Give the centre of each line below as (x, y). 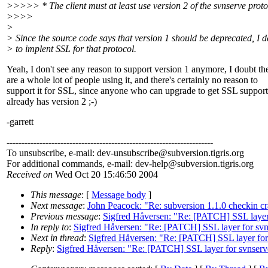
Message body (119, 195)
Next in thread (57, 238)
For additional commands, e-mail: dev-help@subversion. (113, 164)
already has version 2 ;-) (52, 102)
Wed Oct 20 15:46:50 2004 (105, 175)
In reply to (50, 227)
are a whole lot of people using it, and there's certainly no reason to (132, 80)
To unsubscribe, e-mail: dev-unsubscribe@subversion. (109, 153)
